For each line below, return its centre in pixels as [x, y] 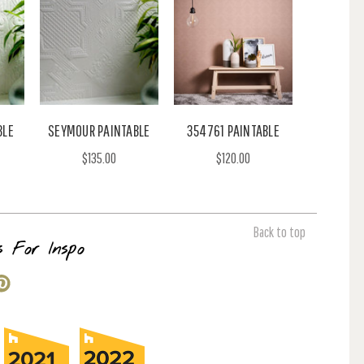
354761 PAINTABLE [233, 130]
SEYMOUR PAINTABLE [99, 130]
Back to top [279, 232]
